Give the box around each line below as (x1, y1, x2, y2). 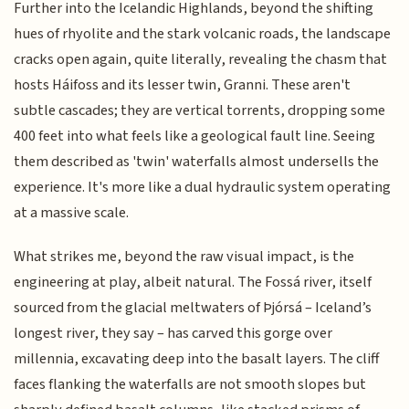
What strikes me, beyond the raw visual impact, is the (14, 246, 355, 268)
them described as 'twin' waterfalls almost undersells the (14, 150, 380, 173)
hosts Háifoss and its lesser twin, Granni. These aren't (14, 73, 351, 96)
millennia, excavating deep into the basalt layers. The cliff (14, 348, 380, 371)
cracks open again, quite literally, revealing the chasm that (14, 47, 388, 70)
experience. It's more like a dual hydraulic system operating (14, 175, 392, 198)
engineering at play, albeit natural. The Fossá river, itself (14, 271, 372, 294)
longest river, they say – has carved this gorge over (14, 322, 333, 345)
